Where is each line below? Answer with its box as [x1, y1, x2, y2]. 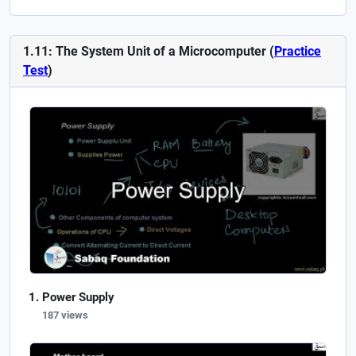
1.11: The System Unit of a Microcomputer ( [23, 43, 274, 59]
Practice [274, 43, 321, 59]
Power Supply [42, 289, 114, 304]
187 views [42, 308, 88, 321]
